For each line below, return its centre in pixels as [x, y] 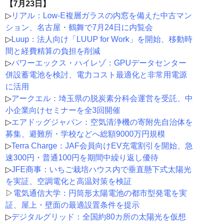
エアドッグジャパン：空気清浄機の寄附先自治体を [102, 122]
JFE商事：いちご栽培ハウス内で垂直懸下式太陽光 [101, 170]
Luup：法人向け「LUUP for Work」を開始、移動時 [102, 39]
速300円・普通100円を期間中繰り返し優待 [82, 158]
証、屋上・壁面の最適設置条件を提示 [72, 205]
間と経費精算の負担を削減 [53, 51]
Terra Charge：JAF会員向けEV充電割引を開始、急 [102, 146]
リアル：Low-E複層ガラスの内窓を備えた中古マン [101, 16]
